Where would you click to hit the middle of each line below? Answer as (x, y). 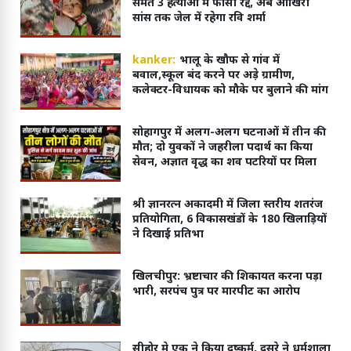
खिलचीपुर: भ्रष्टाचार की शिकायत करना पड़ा (227, 277)
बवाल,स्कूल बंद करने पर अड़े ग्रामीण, (213, 76)
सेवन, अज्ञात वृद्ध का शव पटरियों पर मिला (224, 162)
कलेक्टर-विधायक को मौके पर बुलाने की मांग (230, 91)
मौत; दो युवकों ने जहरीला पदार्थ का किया (222, 147)
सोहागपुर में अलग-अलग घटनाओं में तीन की (229, 132)
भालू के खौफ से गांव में (229, 61)
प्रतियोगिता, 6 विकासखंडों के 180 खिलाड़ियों (229, 219)
